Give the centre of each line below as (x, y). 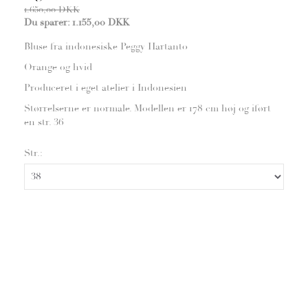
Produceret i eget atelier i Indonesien (106, 87)
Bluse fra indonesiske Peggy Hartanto (106, 46)
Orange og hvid (58, 67)
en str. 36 (44, 122)
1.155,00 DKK (101, 22)
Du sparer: (48, 22)
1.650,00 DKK (52, 9)
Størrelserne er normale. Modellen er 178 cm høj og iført (147, 108)
